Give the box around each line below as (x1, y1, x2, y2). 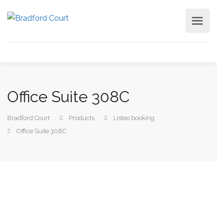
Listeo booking (113, 114, 155, 122)
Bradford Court (7, 114, 50, 122)
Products (69, 114, 94, 122)
